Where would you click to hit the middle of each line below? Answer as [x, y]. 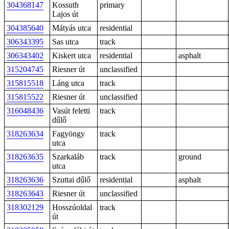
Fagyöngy [68, 134]
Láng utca [68, 83]
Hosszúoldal [72, 207]
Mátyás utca [72, 28]
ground [190, 157]
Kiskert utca [72, 55]
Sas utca [65, 42]
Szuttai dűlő [71, 180]
